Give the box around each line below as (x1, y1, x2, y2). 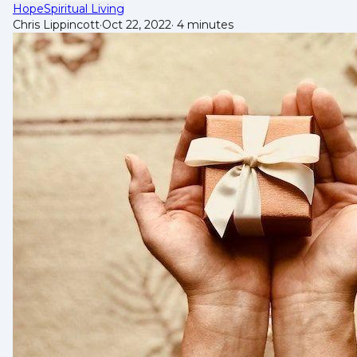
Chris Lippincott (13, 17, 100, 32)
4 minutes (174, 17, 233, 32)
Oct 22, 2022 (102, 17, 171, 32)
